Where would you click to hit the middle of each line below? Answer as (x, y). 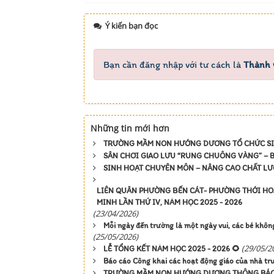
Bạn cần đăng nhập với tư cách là (173, 64)
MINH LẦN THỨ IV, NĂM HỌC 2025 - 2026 (169, 202)
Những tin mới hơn (130, 128)
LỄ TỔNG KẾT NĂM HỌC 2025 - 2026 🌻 (172, 248)
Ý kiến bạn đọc (131, 25)
